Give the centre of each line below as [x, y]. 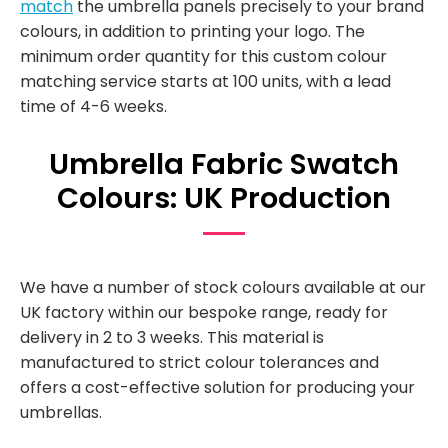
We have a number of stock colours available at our [223, 288]
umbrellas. [61, 413]
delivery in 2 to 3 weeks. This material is [172, 338]
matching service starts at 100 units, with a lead [205, 81]
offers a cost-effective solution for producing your [217, 388]
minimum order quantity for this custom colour [203, 56]
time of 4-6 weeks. [93, 106]
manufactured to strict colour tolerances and [199, 363]
